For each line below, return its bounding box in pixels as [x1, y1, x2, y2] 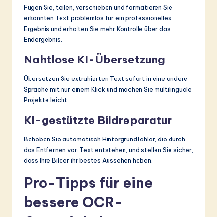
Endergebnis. [24, 35, 62, 43]
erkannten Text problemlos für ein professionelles [24, 14, 171, 22]
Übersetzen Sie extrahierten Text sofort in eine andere [24, 74, 187, 82]
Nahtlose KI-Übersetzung [24, 52, 165, 66]
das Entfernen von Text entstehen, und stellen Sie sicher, [24, 145, 193, 154]
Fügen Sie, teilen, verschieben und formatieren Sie [24, 3, 172, 11]
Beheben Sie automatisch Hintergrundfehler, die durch [24, 135, 185, 143]
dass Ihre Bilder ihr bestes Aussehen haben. [24, 156, 153, 164]
